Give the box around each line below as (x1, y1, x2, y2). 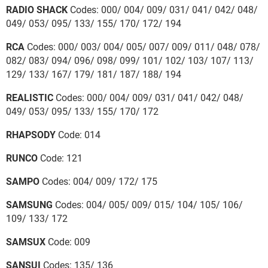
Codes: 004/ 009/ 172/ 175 (39, 175, 157, 187)
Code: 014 (56, 129, 100, 141)
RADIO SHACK (6, 4, 68, 16)
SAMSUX (6, 236, 45, 248)
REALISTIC (6, 92, 53, 103)
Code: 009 (45, 236, 90, 248)
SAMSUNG (6, 199, 53, 211)
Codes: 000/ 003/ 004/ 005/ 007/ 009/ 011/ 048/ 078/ (25, 41, 260, 53)
